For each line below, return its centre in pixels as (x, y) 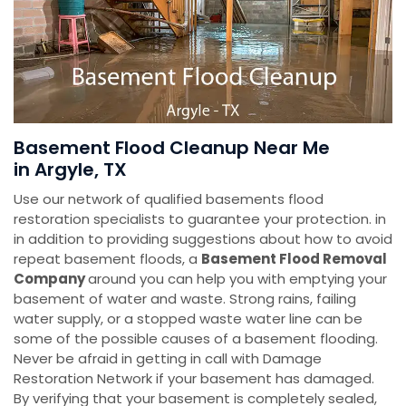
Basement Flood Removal (294, 259)
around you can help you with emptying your (237, 279)
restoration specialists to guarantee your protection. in (200, 219)
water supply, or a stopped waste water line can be (188, 319)
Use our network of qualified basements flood (169, 199)
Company (51, 279)
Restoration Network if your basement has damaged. (194, 379)
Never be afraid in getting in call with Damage (168, 359)
